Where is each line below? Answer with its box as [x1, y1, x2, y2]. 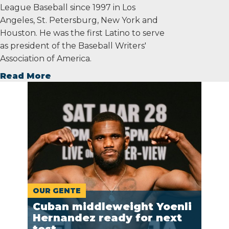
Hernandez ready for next [33, 211, 182, 224]
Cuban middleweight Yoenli [33, 200, 192, 213]
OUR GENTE [33, 186, 81, 195]
